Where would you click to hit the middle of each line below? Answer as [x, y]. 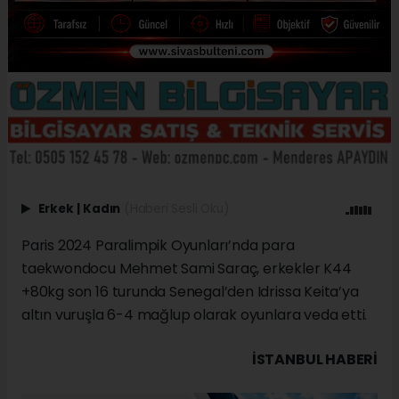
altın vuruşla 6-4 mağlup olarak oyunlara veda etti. [195, 314]
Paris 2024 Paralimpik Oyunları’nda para [158, 245]
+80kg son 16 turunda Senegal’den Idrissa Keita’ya [190, 291]
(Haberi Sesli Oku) [176, 208]
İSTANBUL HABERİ [314, 359]
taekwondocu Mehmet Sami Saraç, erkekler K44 [187, 268]
